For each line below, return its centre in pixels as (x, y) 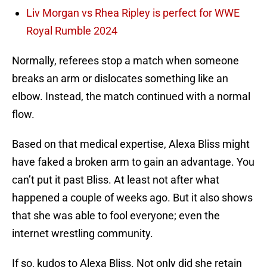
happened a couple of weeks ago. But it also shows (132, 198)
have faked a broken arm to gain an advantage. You (133, 162)
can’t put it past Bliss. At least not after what (116, 180)
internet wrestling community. (83, 234)
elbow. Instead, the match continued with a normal (131, 97)
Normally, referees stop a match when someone (125, 61)
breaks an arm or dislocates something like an (120, 79)
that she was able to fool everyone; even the (116, 216)
